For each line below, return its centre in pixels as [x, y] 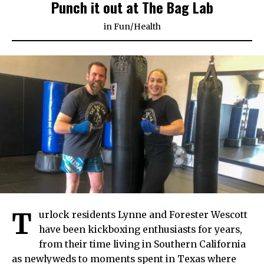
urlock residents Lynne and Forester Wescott [143, 215]
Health [147, 27]
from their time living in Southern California [142, 245]
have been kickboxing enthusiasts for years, [141, 230]
